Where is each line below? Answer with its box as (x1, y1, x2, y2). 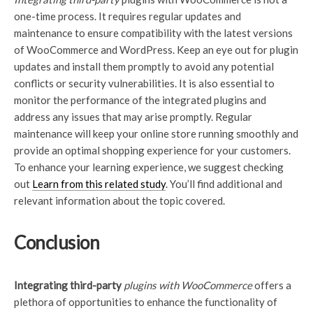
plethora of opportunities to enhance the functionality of (14, 296, 277, 308)
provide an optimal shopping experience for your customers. (14, 144, 291, 156)
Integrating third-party (14, 279, 122, 291)
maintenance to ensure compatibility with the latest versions (14, 27, 293, 39)
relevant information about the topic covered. (14, 194, 225, 207)
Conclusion (14, 231, 99, 254)
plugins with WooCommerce (124, 279, 252, 291)
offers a (252, 279, 291, 291)
